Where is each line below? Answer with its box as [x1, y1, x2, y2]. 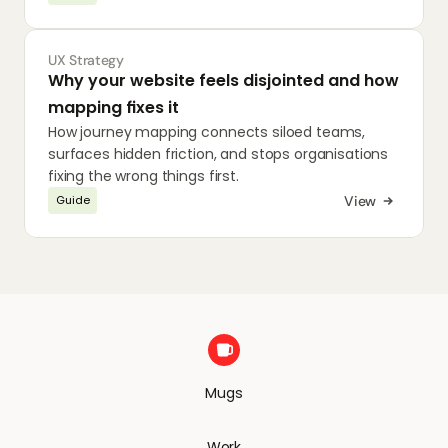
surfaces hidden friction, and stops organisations [48, 144, 389, 164]
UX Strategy [48, 51, 124, 69]
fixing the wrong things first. [48, 166, 239, 186]
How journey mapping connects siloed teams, [48, 122, 366, 142]
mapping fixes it [48, 96, 179, 119]
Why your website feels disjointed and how [48, 69, 399, 92]
